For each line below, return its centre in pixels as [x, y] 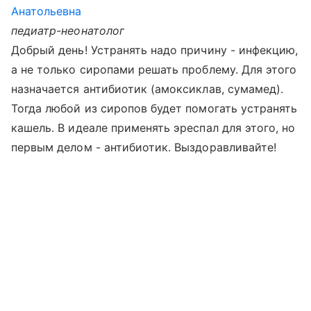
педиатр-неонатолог [68, 31]
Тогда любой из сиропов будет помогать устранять [154, 108]
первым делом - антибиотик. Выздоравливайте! [144, 147]
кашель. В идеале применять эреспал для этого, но [153, 128]
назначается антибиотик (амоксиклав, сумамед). [148, 89]
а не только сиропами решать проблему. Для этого [154, 69]
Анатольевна [47, 11]
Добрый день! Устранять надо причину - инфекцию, [155, 50]
